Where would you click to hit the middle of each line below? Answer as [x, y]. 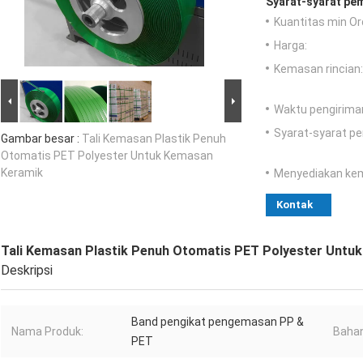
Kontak [295, 205]
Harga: [290, 46]
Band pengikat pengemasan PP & [218, 322]
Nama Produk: [47, 332]
